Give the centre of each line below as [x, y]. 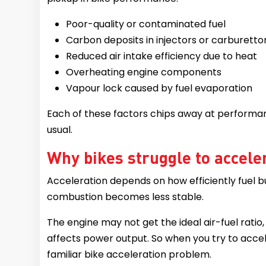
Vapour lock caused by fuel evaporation [159, 88]
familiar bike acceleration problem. [129, 254]
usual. [61, 129]
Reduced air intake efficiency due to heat [162, 56]
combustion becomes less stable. [126, 197]
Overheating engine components [144, 72]
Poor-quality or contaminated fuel [147, 24]
